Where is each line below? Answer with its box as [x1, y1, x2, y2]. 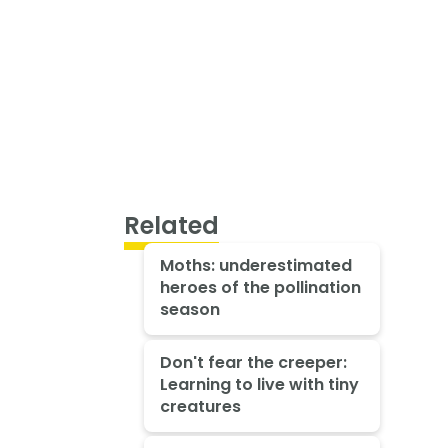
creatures [159, 394, 241, 418]
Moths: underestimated [159, 253, 352, 277]
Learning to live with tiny [159, 372, 359, 396]
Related [124, 209, 219, 243]
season [159, 297, 220, 321]
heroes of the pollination [159, 275, 361, 299]
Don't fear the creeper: [159, 350, 347, 374]
